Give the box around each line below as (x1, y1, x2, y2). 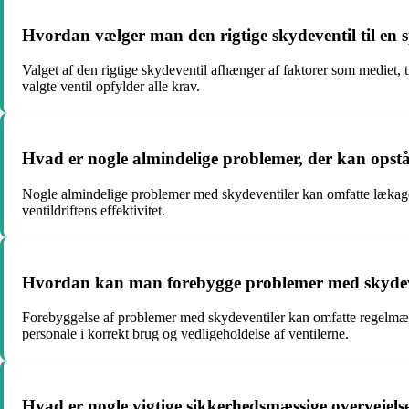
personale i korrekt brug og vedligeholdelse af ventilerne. (22, 326, 349, 342)
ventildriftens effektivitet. (22, 202, 165, 218)
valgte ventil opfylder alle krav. (22, 79, 200, 95)
